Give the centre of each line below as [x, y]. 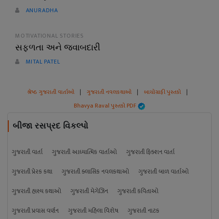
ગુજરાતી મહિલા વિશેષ [93, 211]
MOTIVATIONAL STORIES [49, 36]
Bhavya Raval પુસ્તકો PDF [106, 106]
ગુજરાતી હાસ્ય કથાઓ [36, 191]
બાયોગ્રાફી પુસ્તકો [162, 92]
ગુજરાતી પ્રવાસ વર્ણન [35, 211]
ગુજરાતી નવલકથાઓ [109, 92]
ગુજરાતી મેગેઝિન [89, 191]
